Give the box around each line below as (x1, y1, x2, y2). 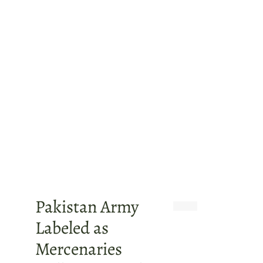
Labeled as (35, 216, 109, 240)
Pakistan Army (35, 195, 139, 218)
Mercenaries (35, 237, 122, 261)
